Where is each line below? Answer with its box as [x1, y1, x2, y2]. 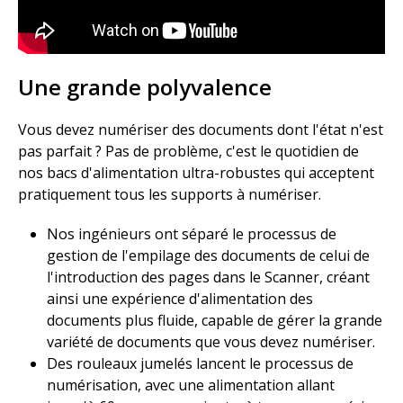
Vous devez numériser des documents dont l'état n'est [18, 120, 383, 139]
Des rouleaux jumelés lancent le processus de [47, 354, 354, 373]
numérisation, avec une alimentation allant [47, 375, 335, 395]
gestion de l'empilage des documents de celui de [47, 246, 370, 265]
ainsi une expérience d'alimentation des [47, 289, 313, 309]
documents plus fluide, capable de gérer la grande [47, 310, 382, 330]
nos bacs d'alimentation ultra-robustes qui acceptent [18, 163, 374, 183]
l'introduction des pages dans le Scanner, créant [47, 267, 370, 287]
